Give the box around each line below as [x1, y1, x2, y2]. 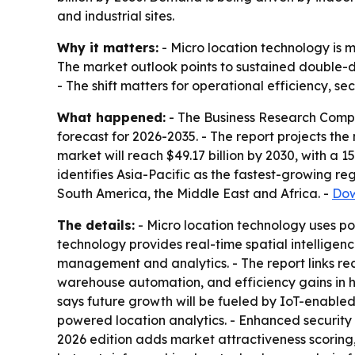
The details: [57, 217, 135, 234]
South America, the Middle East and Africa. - [57, 185, 332, 202]
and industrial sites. [57, 8, 174, 25]
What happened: [57, 109, 166, 126]
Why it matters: [57, 40, 158, 56]
